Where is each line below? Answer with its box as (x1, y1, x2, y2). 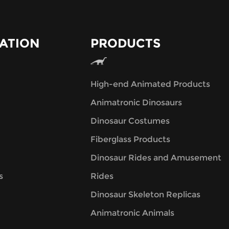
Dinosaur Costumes (90, 116, 170, 126)
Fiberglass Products (90, 134, 170, 144)
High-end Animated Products (90, 79, 210, 89)
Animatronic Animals (90, 208, 174, 218)
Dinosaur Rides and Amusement (90, 152, 221, 163)
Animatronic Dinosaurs (90, 97, 182, 107)
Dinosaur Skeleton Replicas (90, 189, 200, 199)
